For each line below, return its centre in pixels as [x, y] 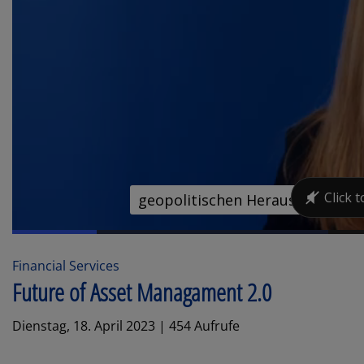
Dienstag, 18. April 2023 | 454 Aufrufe [126, 326]
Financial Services [66, 266]
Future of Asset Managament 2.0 [142, 292]
